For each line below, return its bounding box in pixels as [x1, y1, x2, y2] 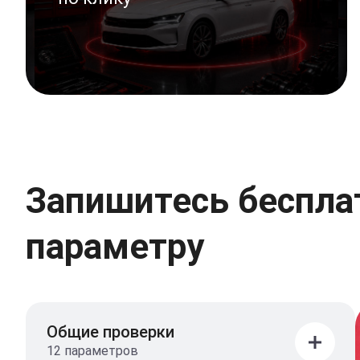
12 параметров [47, 342, 138, 358]
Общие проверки [47, 321, 174, 342]
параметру [26, 225, 204, 268]
